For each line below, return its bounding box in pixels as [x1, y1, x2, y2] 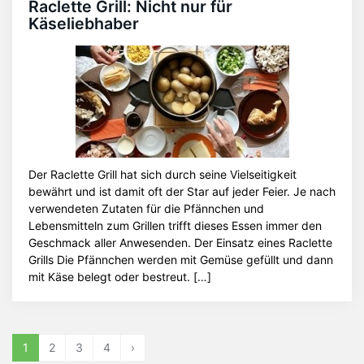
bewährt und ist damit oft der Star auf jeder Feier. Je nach [28, 184, 336, 198]
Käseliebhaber [28, 14, 139, 33]
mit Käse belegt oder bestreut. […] [28, 270, 211, 284]
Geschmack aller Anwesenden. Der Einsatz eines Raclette [28, 236, 332, 249]
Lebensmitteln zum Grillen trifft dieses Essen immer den [28, 219, 322, 232]
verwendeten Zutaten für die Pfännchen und [28, 201, 264, 215]
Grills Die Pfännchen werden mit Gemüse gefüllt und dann [28, 253, 333, 266]
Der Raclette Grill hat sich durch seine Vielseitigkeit [28, 167, 297, 181]
